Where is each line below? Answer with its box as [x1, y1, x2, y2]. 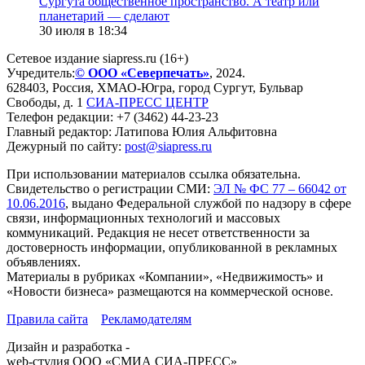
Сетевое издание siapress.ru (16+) [7, 51, 188, 65]
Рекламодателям [101, 311, 191, 326]
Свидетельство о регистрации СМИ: [7, 181, 213, 196]
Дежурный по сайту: [7, 139, 125, 153]
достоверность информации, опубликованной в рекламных [7, 240, 337, 254]
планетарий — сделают [39, 8, 169, 23]
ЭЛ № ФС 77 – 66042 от [213, 181, 346, 196]
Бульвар [259, 80, 303, 95]
